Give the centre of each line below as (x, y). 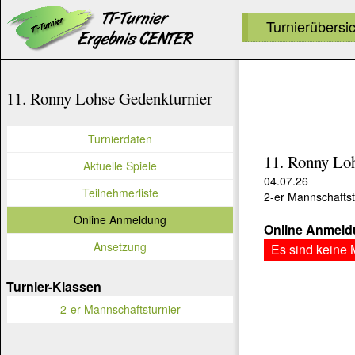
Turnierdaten (120, 138)
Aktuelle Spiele (120, 165)
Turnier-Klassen (54, 286)
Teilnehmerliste (120, 192)
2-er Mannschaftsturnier (120, 309)
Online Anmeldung (120, 219)
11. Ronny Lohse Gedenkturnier (109, 98)
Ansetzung (120, 246)
